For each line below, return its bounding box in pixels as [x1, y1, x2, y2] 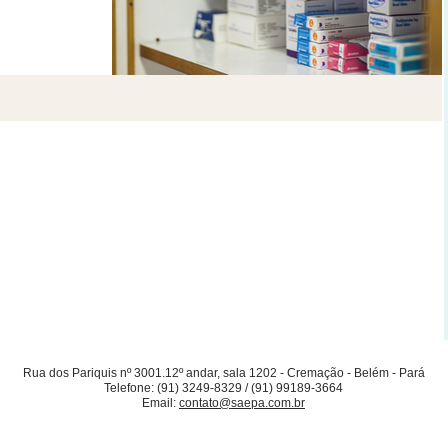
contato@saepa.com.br [179, 395, 305, 410]
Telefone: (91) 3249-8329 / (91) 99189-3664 [104, 380, 343, 395]
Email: [142, 395, 179, 410]
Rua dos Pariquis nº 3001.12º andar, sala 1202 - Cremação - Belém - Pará [22, 365, 425, 380]
